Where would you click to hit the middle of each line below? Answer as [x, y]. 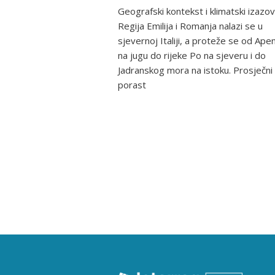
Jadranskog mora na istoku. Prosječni [195, 70]
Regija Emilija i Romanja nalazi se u [190, 26]
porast [132, 85]
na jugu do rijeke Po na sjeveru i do [192, 56]
